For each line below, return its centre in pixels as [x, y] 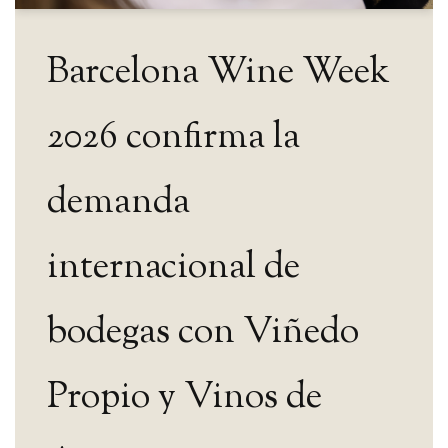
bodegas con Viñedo [203, 332]
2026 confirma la [173, 137]
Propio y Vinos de [184, 397]
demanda [118, 202]
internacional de [173, 267]
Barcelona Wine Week [218, 72]
